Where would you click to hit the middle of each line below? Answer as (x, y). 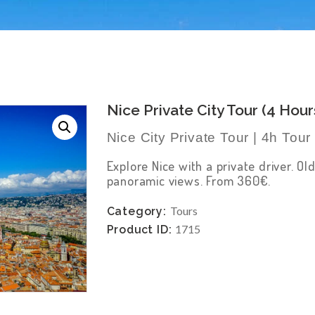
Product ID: (141, 230)
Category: (138, 212)
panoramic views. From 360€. (189, 180)
